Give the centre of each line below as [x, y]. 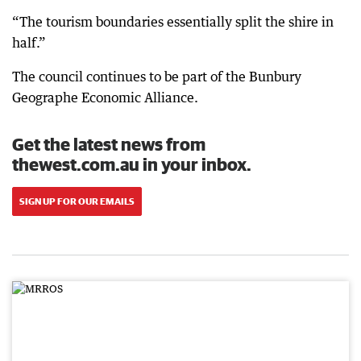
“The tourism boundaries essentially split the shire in [173, 21]
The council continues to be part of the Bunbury [157, 76]
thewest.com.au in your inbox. [132, 164]
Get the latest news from [109, 143]
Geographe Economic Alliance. [105, 97]
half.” [29, 42]
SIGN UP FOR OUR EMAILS [77, 201]
